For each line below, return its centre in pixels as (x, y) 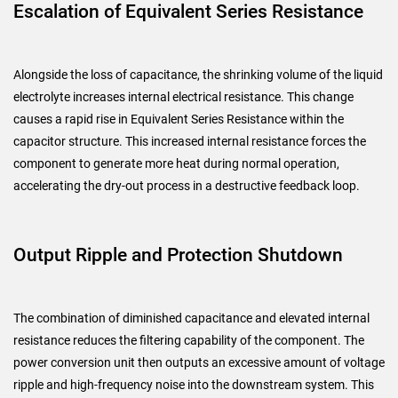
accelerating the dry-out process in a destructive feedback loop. (187, 186)
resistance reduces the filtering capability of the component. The (189, 340)
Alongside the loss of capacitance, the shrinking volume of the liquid (198, 75)
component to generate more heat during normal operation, (176, 163)
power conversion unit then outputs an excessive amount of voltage (199, 362)
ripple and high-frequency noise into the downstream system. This (194, 385)
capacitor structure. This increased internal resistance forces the (190, 141)
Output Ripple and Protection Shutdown (178, 255)
